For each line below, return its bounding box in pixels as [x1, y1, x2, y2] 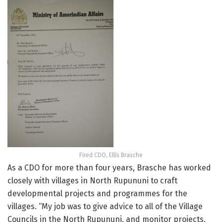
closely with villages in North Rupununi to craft [7, 176, 177, 186]
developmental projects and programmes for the [7, 189, 187, 199]
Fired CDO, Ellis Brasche [79, 152, 143, 159]
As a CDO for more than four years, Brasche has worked [7, 163, 211, 173]
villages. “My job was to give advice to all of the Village [7, 202, 203, 212]
